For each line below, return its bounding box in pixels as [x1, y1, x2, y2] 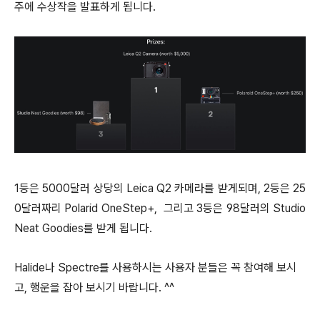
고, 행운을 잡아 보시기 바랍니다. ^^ [14, 281, 174, 294]
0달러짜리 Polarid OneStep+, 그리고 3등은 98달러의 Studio [14, 201, 306, 215]
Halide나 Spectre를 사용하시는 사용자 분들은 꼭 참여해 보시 [14, 261, 296, 274]
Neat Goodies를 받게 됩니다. [14, 221, 155, 235]
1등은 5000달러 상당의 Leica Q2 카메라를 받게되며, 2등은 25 [14, 181, 306, 195]
